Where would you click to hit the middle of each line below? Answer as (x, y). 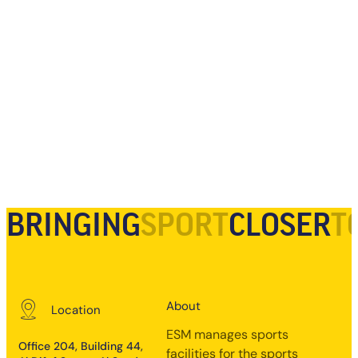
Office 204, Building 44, (81, 346)
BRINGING (74, 226)
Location (76, 310)
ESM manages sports (227, 335)
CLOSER (280, 226)
